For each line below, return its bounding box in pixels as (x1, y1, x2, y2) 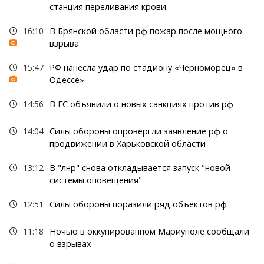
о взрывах (49, 238, 91, 250)
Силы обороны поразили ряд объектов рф (49, 199, 227, 210)
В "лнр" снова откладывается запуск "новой (49, 162, 230, 174)
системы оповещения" (49, 174, 142, 186)
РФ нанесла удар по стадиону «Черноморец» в (49, 62, 243, 74)
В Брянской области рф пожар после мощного (49, 25, 242, 37)
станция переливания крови (49, 1, 166, 13)
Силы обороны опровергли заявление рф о (49, 126, 228, 137)
